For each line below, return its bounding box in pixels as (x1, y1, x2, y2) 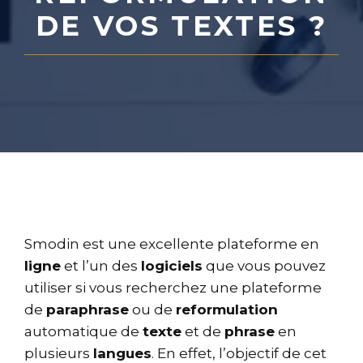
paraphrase (46, 301, 129, 318)
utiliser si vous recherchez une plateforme (24, 280, 322, 296)
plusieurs (24, 345, 93, 361)
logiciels (141, 258, 203, 274)
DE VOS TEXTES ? (35, 9, 328, 43)
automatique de (24, 323, 143, 340)
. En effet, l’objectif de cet (152, 345, 327, 361)
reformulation (176, 301, 278, 318)
